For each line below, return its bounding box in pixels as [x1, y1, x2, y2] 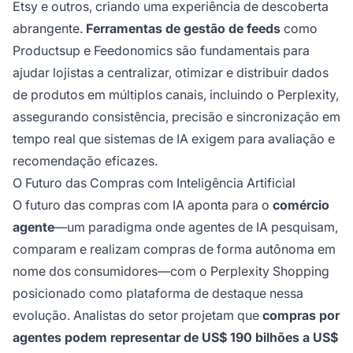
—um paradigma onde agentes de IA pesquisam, [54, 218, 338, 235]
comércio [273, 196, 329, 213]
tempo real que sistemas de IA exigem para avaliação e [13, 130, 335, 147]
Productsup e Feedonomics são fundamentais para [13, 42, 310, 58]
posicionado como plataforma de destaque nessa [13, 284, 303, 301]
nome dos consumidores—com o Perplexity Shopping [13, 262, 329, 279]
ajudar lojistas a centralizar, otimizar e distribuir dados [13, 64, 329, 80]
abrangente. [13, 20, 86, 36]
